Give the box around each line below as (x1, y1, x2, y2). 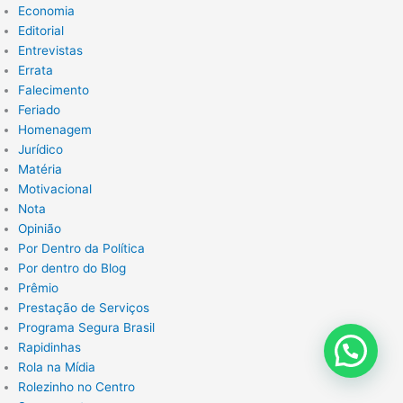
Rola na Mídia (18, 360, 95, 375)
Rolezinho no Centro (18, 380, 135, 395)
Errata (18, 63, 53, 78)
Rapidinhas (18, 340, 81, 355)
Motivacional (18, 182, 92, 197)
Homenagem (18, 122, 92, 138)
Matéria (18, 162, 62, 177)
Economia (18, 4, 75, 19)
